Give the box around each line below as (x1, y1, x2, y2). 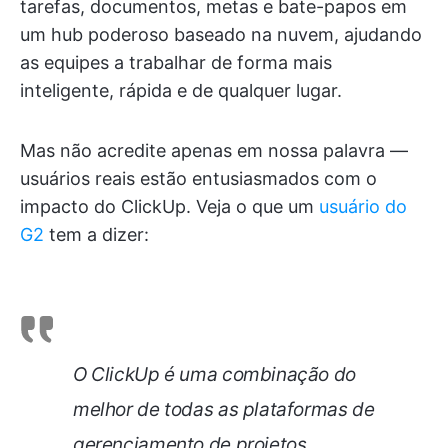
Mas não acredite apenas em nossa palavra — (20, 140, 408, 161)
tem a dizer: (44, 224, 149, 245)
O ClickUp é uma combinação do (73, 363, 356, 386)
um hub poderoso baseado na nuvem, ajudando (20, 24, 422, 45)
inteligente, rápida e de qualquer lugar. (20, 80, 342, 101)
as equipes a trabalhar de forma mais (20, 52, 332, 73)
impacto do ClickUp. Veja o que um (20, 196, 319, 217)
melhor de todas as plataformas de (73, 398, 375, 421)
